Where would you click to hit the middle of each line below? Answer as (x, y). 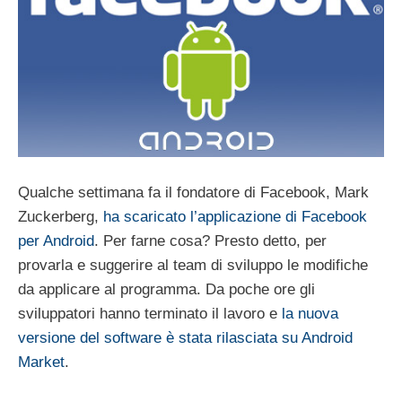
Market (41, 362)
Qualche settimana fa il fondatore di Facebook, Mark (193, 192)
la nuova (310, 313)
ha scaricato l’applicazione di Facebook (235, 216)
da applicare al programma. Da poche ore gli (166, 289)
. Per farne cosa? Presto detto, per (210, 240)
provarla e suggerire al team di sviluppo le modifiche (193, 265)
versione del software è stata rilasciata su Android (185, 337)
